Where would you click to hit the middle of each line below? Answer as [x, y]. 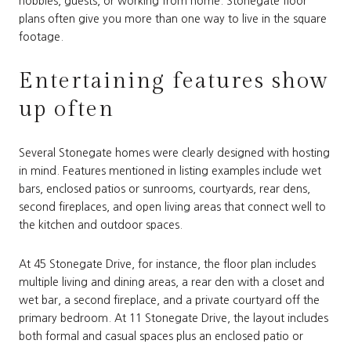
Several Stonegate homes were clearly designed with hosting [174, 153]
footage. [41, 36]
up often [67, 109]
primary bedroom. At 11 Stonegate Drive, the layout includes [174, 318]
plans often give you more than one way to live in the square [173, 18]
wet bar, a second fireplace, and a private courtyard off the [169, 300]
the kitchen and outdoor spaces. [101, 225]
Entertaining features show [174, 81]
